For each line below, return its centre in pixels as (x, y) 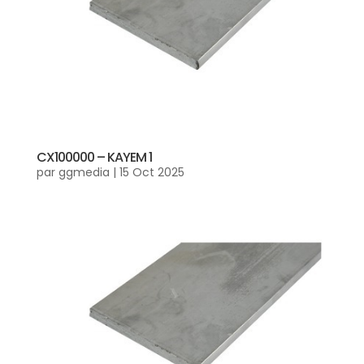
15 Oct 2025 (152, 172)
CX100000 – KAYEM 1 (94, 157)
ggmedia (84, 172)
